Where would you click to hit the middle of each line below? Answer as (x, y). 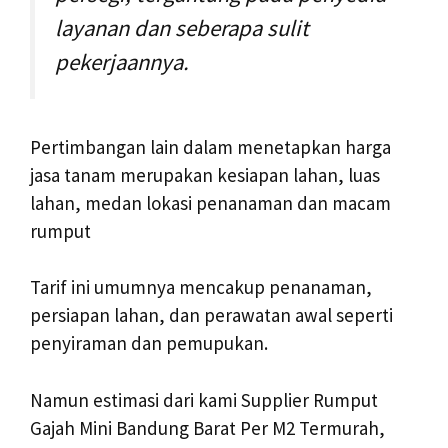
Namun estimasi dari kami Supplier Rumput (204, 399)
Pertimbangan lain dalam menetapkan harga (210, 146)
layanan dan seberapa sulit (182, 27)
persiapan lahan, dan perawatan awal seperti (211, 315)
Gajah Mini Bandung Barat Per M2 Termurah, (207, 427)
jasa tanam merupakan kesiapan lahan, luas (205, 174)
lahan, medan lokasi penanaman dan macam (210, 202)
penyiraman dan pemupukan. (149, 343)
